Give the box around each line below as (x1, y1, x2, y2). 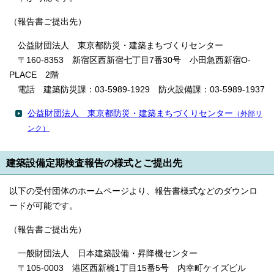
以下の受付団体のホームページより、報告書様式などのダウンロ (9, 187, 257, 196)
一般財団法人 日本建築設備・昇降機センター (9, 249, 198, 259)
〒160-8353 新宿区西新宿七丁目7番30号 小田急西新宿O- (9, 56, 251, 65)
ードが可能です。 (9, 201, 78, 211)
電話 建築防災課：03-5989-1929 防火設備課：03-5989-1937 (9, 85, 265, 95)
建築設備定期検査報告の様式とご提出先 (6, 157, 182, 169)
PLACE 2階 (9, 70, 59, 80)
